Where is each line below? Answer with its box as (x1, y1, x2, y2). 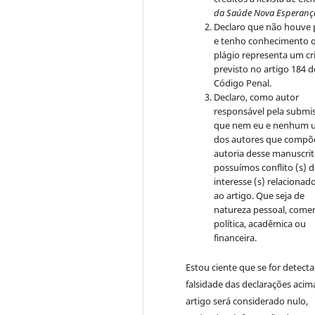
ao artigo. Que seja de (214, 189, 305, 202)
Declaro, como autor (214, 91, 300, 104)
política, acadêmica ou (214, 217, 307, 231)
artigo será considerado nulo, (186, 295, 309, 308)
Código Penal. (214, 77, 272, 90)
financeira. (214, 231, 257, 245)
